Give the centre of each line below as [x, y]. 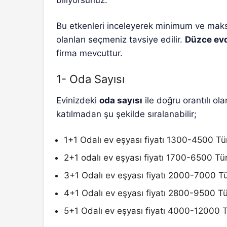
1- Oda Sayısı [90, 79]
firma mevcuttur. [90, 53]
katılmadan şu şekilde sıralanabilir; [127, 114]
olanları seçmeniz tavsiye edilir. [121, 39]
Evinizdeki [78, 100]
